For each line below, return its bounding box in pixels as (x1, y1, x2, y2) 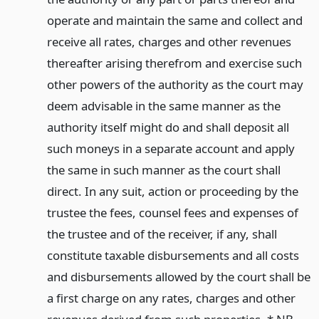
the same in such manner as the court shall (46, 161, 281, 178)
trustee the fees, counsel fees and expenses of (46, 204, 298, 221)
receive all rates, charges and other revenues (46, 33, 291, 50)
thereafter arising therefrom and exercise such (46, 54, 302, 71)
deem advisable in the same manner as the (46, 97, 281, 114)
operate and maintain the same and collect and (46, 11, 303, 28)
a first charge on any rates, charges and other (46, 289, 296, 306)
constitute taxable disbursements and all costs (46, 246, 299, 263)
